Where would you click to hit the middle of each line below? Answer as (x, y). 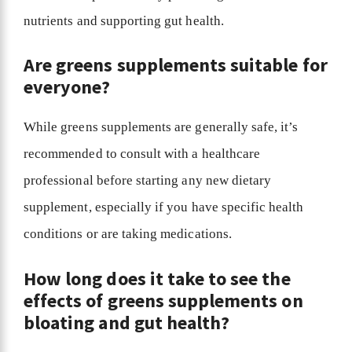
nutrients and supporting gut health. (125, 20)
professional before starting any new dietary (148, 181)
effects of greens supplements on (163, 300)
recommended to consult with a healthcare (142, 154)
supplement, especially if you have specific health (164, 207)
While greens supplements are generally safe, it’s (161, 127)
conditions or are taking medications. (129, 234)
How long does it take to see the (157, 278)
